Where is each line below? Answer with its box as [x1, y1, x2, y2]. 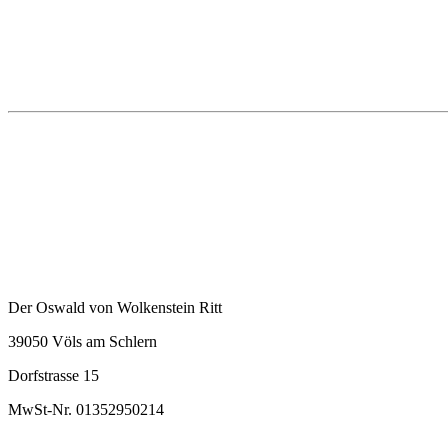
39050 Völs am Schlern [8, 333, 157, 351]
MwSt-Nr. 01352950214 [8, 401, 164, 419]
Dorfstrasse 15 [8, 367, 99, 385]
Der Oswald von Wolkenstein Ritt [8, 299, 222, 317]
